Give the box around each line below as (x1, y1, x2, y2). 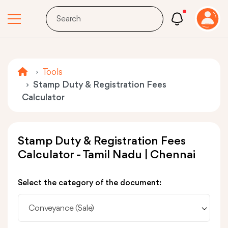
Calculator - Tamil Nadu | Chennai (18, 149, 195, 161)
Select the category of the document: (18, 179, 161, 187)
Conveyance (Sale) (28, 204, 95, 213)
